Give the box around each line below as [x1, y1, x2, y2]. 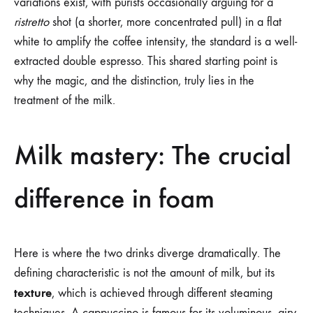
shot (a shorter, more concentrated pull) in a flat [49, 15, 282, 30]
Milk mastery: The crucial [14, 138, 291, 173]
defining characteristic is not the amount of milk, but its [14, 265, 275, 280]
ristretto [14, 15, 49, 30]
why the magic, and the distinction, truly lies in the [14, 73, 254, 89]
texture [14, 284, 52, 300]
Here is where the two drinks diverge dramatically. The [14, 245, 281, 261]
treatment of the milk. [14, 93, 115, 108]
